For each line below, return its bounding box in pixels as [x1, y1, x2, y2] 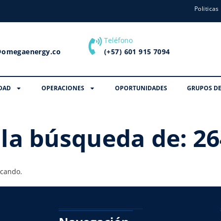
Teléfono [104, 36, 133, 45]
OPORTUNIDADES [114, 83, 167, 92]
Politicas [194, 4, 219, 13]
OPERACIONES [41, 83, 84, 92]
